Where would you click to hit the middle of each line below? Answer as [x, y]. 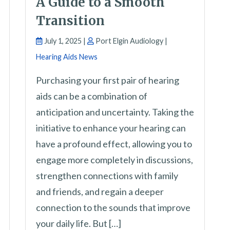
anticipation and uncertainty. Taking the [115, 112]
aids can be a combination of [92, 96]
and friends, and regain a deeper [100, 192]
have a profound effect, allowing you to [114, 144]
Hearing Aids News [67, 57]
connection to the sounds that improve [113, 208]
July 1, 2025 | [65, 41]
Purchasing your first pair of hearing [108, 80]
